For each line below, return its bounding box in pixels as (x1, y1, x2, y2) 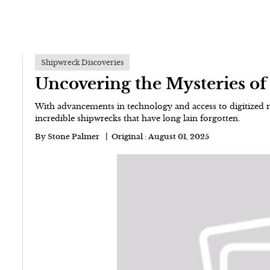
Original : (111, 132, 149, 141)
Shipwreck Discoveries (41, 58, 124, 67)
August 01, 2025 (148, 132, 210, 141)
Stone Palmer (48, 132, 100, 141)
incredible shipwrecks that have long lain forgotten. (35, 114, 240, 124)
